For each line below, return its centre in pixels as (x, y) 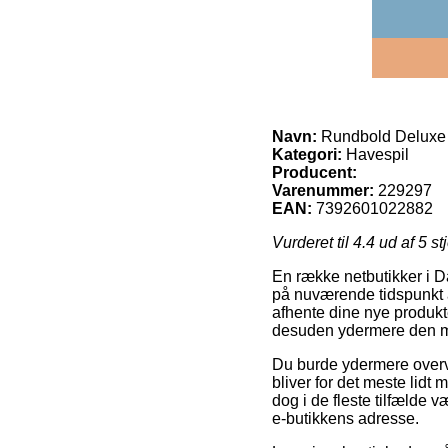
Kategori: (307, 154)
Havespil (375, 154)
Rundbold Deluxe (381, 136)
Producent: (314, 172)
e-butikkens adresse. (345, 418)
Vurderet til (312, 242)
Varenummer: (323, 190)
